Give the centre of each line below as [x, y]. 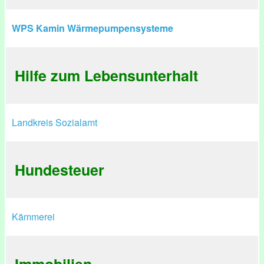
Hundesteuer [60, 170]
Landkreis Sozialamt [55, 122]
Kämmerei [33, 217]
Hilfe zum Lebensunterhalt [106, 75]
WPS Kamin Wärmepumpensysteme [93, 28]
